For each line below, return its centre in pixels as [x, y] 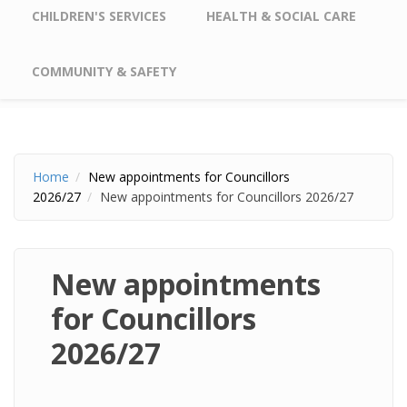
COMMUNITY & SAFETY [104, 71]
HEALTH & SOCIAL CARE [281, 16]
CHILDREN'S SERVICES [99, 16]
